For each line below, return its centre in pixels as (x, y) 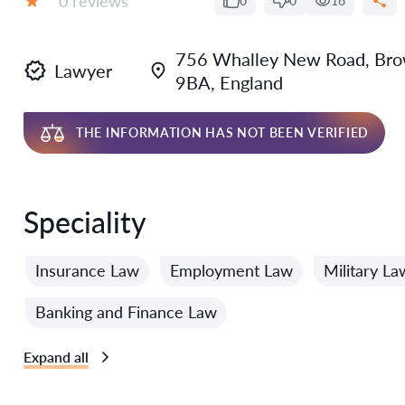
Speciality (85, 222)
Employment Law (231, 270)
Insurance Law (87, 270)
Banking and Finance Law (126, 312)
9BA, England (230, 82)
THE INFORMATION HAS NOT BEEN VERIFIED (222, 132)
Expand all (56, 357)
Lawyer (83, 71)
